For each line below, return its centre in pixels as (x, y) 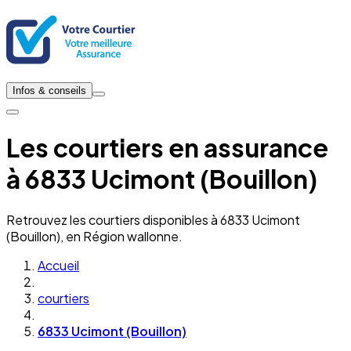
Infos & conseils (49, 90)
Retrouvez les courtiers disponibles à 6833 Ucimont (153, 219)
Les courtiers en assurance (167, 148)
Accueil (58, 265)
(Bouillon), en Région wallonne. (94, 236)
